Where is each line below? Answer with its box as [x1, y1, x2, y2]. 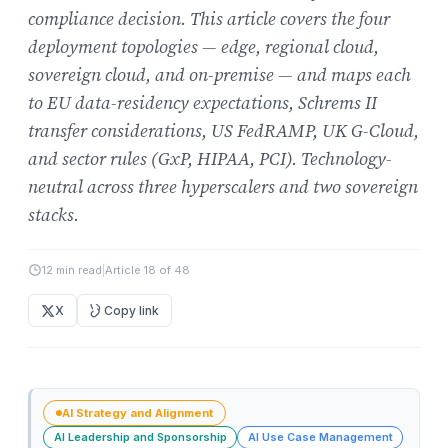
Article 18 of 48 [105, 263, 190, 278]
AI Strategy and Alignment [62, 405, 213, 420]
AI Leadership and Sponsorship [53, 430, 227, 445]
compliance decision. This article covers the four [28, 6, 390, 32]
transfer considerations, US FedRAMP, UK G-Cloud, [28, 118, 419, 144]
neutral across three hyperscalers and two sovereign [28, 174, 418, 200]
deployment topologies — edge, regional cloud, [28, 34, 379, 60]
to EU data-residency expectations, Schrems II [28, 90, 377, 116]
